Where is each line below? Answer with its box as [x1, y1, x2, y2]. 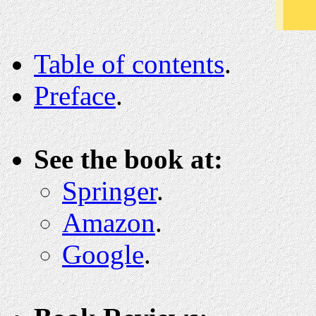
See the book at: [34, 143, 223, 174]
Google [62, 238, 144, 269]
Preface [34, 80, 116, 111]
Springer [62, 175, 157, 206]
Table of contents [34, 48, 224, 79]
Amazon [62, 207, 155, 238]
